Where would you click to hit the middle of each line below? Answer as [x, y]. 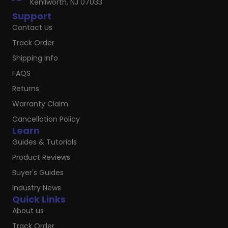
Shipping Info [35, 58]
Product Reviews [41, 157]
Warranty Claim [40, 104]
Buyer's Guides [38, 172]
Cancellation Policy [46, 119]
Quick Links [39, 199]
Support [32, 16]
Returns [26, 88]
